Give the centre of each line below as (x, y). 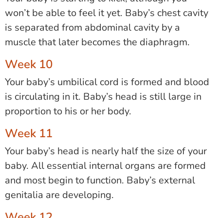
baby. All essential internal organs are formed (105, 165)
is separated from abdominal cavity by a (92, 27)
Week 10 (29, 64)
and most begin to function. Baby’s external (100, 180)
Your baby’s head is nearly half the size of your (106, 151)
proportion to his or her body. (68, 111)
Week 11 (29, 133)
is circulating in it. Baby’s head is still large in (103, 96)
